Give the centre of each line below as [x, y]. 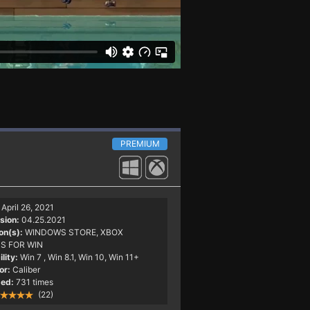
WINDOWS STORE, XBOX [74, 232]
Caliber [26, 269]
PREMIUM [140, 143]
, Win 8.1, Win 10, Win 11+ [91, 257]
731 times [34, 282]
